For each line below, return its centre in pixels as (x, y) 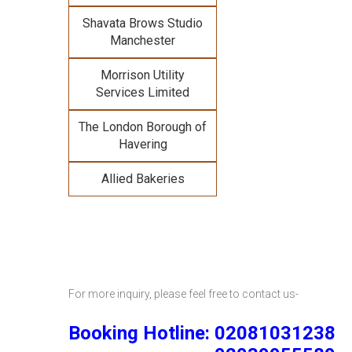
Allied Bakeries (143, 179)
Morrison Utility (143, 75)
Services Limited (143, 92)
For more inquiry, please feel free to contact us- (183, 294)
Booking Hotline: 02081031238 (202, 333)
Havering (143, 144)
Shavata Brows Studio (143, 23)
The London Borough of (143, 127)
